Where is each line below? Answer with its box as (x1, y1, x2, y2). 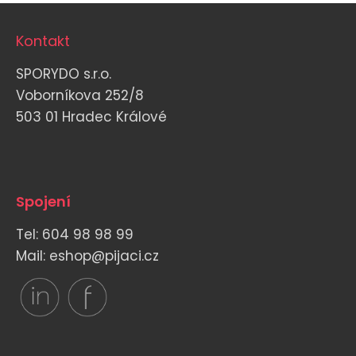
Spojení (16, 191, 71, 211)
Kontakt (16, 30, 70, 51)
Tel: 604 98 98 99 (16, 224, 133, 244)
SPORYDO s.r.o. (16, 64, 111, 83)
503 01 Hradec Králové (16, 106, 167, 126)
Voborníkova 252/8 (16, 85, 148, 105)
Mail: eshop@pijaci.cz (16, 246, 159, 265)
